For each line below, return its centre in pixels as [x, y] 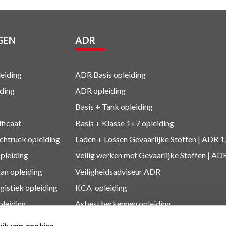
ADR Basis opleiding [110, 74]
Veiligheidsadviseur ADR [118, 171]
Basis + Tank [97, 106]
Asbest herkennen [106, 203]
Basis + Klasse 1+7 [108, 123]
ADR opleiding [100, 90]
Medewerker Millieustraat [121, 219]
